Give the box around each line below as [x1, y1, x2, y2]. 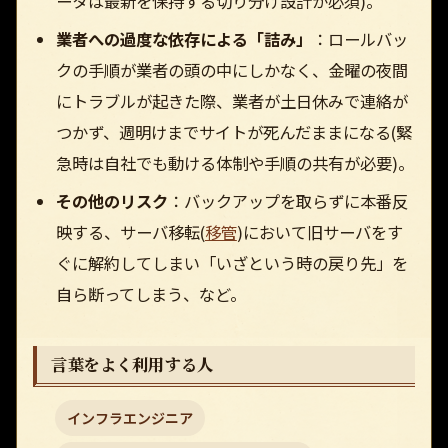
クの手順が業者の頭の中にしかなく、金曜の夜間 [55, 57, 408, 82]
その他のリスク [55, 188, 168, 213]
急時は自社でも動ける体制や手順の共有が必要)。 [55, 150, 414, 175]
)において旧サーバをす [236, 219, 403, 244]
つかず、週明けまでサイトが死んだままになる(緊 [55, 119, 412, 144]
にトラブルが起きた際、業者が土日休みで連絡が [55, 88, 408, 113]
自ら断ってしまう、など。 [55, 281, 246, 306]
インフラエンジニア [67, 408, 194, 429]
